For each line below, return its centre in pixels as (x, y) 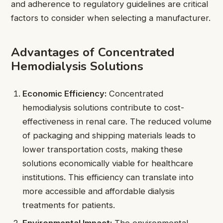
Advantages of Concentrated (93, 53)
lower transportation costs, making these (103, 150)
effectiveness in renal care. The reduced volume (117, 122)
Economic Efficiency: (65, 94)
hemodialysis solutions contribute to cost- (104, 108)
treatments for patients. (69, 205)
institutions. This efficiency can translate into (108, 177)
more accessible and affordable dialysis (99, 191)
